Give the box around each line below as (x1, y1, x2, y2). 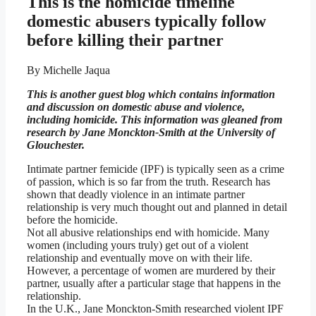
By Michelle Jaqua (27, 64, 110, 77)
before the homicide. (27, 214, 118, 226)
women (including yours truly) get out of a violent (27, 239, 248, 252)
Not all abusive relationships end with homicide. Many (27, 226, 269, 239)
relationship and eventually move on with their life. (27, 252, 253, 265)
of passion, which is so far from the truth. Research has (27, 176, 270, 188)
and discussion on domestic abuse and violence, (27, 101, 245, 114)
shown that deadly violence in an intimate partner (27, 188, 245, 201)
